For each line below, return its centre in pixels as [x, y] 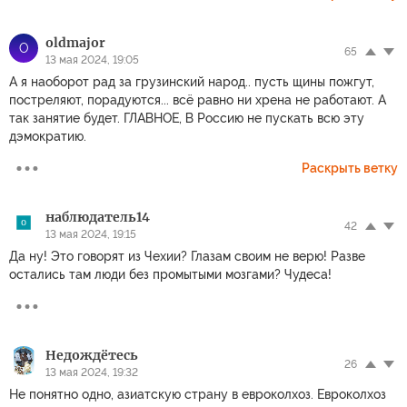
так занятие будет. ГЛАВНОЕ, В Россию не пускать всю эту [187, 118]
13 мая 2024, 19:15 [91, 234]
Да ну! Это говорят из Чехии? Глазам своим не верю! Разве [187, 256]
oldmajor [75, 43]
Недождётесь [92, 355]
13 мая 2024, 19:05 [92, 60]
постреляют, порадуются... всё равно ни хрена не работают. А [198, 100]
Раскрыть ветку [350, 168]
